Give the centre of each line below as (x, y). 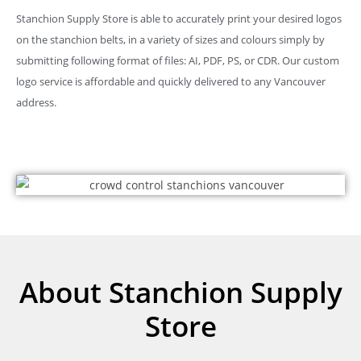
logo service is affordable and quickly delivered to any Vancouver (171, 81)
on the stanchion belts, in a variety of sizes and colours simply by (170, 39)
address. (36, 102)
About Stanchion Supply (180, 292)
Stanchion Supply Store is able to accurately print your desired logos (179, 19)
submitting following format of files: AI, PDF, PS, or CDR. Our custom (178, 60)
